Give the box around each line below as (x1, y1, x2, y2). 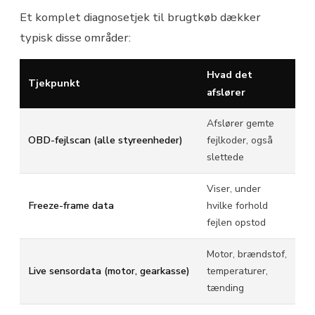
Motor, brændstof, (207, 247, 287, 261)
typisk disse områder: (20, 29, 131, 46)
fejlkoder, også (207, 133, 273, 147)
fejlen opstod (207, 215, 266, 229)
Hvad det (207, 67, 252, 82)
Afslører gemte (207, 116, 274, 130)
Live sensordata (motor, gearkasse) (28, 263, 190, 278)
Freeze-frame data (28, 198, 114, 212)
